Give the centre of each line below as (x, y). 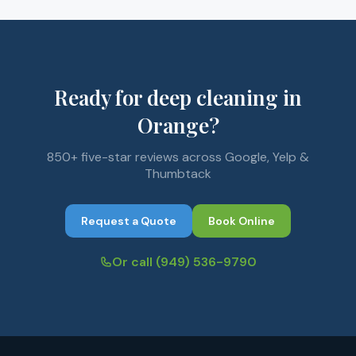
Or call (134, 262)
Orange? (178, 125)
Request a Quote (129, 221)
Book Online (242, 221)
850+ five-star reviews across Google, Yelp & (178, 157)
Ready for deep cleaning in (178, 97)
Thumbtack (178, 174)
